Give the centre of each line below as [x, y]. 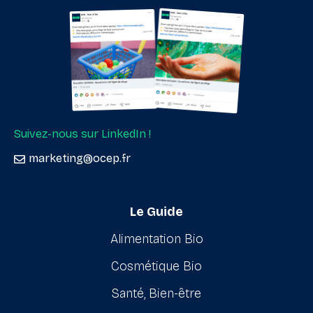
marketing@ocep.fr [80, 159]
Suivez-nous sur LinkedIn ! [82, 134]
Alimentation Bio [156, 239]
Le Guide [156, 212]
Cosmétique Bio [156, 267]
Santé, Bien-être [156, 294]
